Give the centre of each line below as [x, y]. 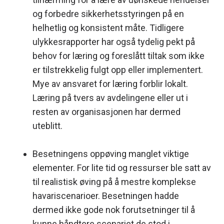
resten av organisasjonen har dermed [106, 111]
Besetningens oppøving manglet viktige [111, 153]
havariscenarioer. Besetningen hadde [106, 195]
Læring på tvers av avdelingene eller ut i [110, 97]
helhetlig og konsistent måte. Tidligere [108, 27]
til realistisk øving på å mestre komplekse [114, 181]
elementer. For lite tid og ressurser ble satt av [122, 167]
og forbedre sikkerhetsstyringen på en [108, 13]
